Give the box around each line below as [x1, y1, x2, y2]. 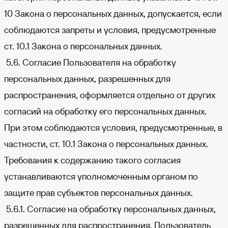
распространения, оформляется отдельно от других [4, 89, 215, 101]
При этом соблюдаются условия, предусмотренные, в [4, 122, 222, 133]
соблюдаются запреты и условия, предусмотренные [4, 24, 216, 36]
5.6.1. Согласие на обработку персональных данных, [4, 203, 216, 215]
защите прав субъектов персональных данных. [4, 187, 193, 198]
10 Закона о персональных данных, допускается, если [4, 8, 222, 19]
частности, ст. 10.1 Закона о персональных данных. [4, 138, 208, 150]
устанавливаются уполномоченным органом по [4, 170, 198, 182]
